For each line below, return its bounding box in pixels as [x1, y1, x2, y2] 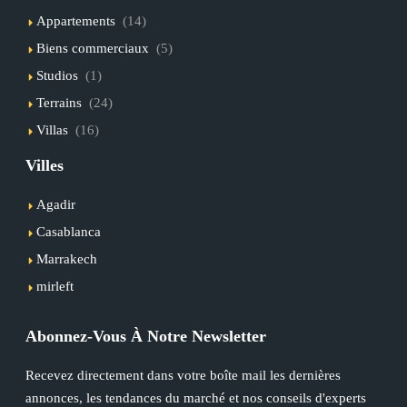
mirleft [35, 278, 74, 293]
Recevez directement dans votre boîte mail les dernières [25, 367, 341, 382]
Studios [35, 67, 78, 83]
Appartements [35, 13, 115, 28]
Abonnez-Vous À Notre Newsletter [25, 326, 266, 345]
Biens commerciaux [35, 40, 149, 55]
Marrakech [35, 251, 97, 266]
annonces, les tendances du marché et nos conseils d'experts [25, 390, 366, 405]
